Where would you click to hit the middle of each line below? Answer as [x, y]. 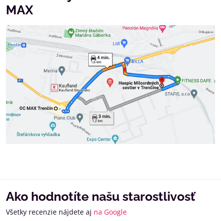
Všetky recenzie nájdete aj [50, 212]
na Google [110, 212]
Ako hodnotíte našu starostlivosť [101, 196]
